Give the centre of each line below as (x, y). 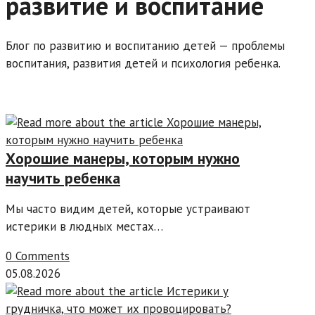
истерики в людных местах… (84, 227)
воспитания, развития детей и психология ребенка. (143, 64)
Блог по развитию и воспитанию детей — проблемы (145, 46)
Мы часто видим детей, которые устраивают (128, 209)
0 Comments (38, 256)
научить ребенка (63, 178)
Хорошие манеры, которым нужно (123, 159)
